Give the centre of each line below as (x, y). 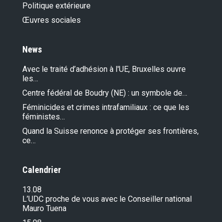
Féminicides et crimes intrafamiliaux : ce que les (106, 108)
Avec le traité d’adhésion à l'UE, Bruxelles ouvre (104, 69)
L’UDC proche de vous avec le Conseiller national (107, 199)
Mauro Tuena (44, 209)
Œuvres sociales (52, 20)
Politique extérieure (56, 6)
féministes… (44, 117)
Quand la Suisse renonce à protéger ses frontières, (111, 131)
